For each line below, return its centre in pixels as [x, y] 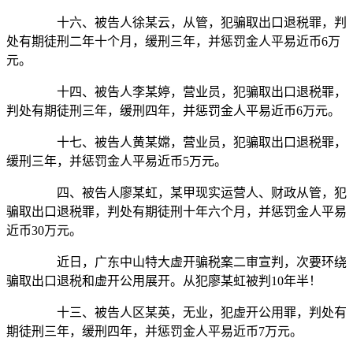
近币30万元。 [44, 231]
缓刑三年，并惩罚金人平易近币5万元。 [117, 162]
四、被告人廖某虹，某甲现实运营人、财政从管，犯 [189, 193]
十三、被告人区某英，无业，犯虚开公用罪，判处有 [189, 313]
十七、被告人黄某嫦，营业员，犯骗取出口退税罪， [189, 143]
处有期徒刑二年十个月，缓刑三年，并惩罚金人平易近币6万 [173, 42]
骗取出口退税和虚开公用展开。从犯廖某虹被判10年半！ [164, 281]
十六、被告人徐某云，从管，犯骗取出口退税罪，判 [189, 23]
